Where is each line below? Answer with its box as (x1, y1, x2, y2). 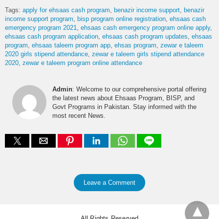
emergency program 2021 (5, 23, 77, 31)
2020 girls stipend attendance (5, 50, 88, 58)
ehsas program (114, 41, 156, 49)
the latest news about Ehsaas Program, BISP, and (52, 94, 195, 102)
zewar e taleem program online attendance (22, 59, 142, 66)
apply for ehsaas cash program (22, 6, 110, 14)
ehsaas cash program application (5, 32, 98, 40)
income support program (5, 15, 73, 22)
